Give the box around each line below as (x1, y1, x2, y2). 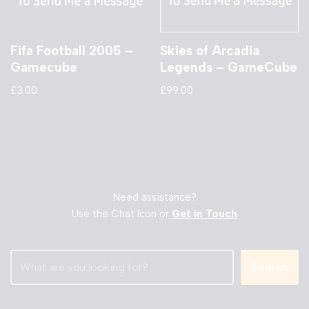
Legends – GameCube (160, 59, 298, 75)
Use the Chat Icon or (72, 208, 172, 221)
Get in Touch (172, 208, 237, 221)
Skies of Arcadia (160, 42, 260, 59)
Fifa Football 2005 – (10, 42, 133, 59)
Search (251, 261, 288, 275)
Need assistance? (112, 191, 197, 204)
